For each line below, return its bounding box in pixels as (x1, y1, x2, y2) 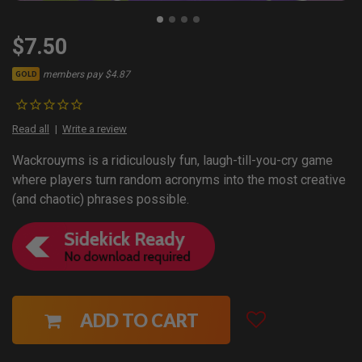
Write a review (62, 123, 127, 136)
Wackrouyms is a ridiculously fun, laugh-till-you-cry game (12, 153, 333, 169)
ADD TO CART (79, 309, 199, 331)
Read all (12, 123, 49, 136)
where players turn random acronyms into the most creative (12, 172, 346, 188)
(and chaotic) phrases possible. (12, 192, 189, 208)
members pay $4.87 (43, 68, 131, 80)
